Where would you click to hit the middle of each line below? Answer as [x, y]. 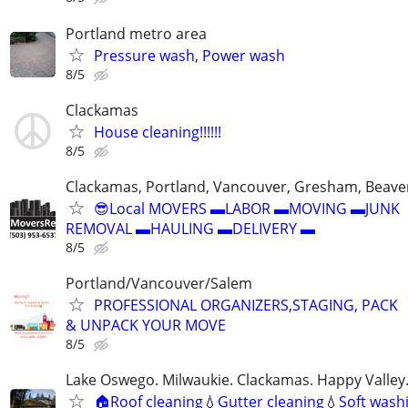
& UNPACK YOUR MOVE [146, 326]
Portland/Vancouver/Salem [159, 284]
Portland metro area [136, 33]
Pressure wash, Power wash [189, 55]
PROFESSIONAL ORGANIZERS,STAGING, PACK [246, 306]
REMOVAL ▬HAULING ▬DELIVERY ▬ [190, 228]
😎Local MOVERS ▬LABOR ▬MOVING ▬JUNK [247, 208]
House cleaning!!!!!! [158, 132]
